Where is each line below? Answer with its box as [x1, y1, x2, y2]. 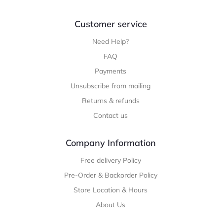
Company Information [65, 137, 156, 148]
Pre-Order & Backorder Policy [64, 170, 157, 180]
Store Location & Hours [74, 185, 147, 194]
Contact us [93, 110, 128, 120]
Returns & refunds [81, 96, 140, 105]
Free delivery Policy [80, 155, 141, 165]
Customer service [74, 18, 147, 30]
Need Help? [92, 37, 129, 46]
